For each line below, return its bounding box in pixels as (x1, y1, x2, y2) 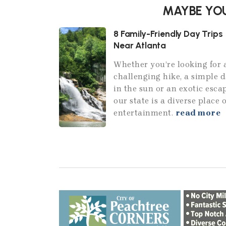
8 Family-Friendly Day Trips (114, 28, 223, 39)
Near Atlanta (114, 39, 166, 50)
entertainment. (114, 107, 176, 118)
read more (175, 107, 221, 118)
